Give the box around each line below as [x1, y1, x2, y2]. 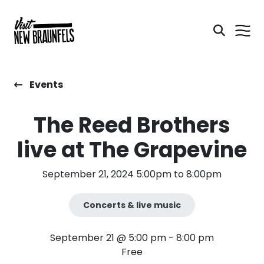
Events [29, 78, 63, 91]
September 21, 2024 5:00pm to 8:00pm [42, 167, 222, 181]
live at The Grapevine [16, 135, 247, 165]
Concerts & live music [82, 199, 181, 211]
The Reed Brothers [33, 110, 230, 140]
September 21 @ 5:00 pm [49, 231, 166, 245]
